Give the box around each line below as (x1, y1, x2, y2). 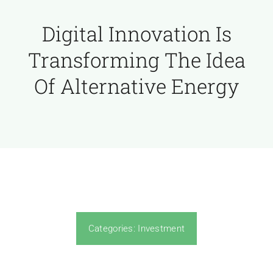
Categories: (88, 222, 138, 234)
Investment (138, 222, 185, 234)
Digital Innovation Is (41, 19, 232, 47)
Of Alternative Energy (34, 72, 239, 99)
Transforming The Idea (27, 46, 246, 73)
